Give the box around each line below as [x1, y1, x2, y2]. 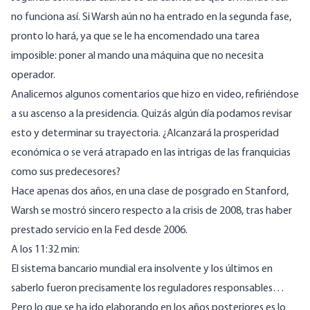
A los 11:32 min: [11, 244, 82, 256]
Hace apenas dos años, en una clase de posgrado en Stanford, [11, 186, 289, 198]
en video [203, 89, 241, 101]
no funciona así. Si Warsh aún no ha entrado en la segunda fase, [11, 12, 291, 24]
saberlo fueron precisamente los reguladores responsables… [11, 283, 284, 295]
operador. [11, 70, 55, 82]
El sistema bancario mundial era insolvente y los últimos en [11, 264, 273, 275]
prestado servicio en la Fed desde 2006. [11, 225, 188, 237]
